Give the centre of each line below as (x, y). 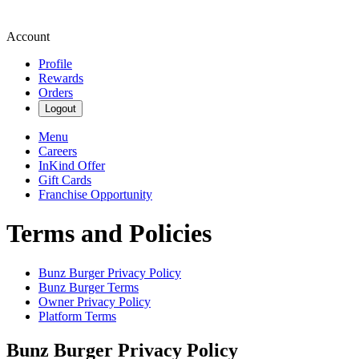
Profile (55, 64)
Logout (61, 109)
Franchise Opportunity (95, 194)
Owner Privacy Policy (95, 301)
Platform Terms (77, 316)
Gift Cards (65, 180)
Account (28, 36)
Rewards (61, 78)
